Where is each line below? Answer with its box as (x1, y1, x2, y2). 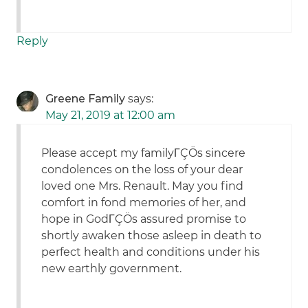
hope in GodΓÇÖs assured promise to (41, 212, 247, 226)
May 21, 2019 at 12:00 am (45, 109, 176, 122)
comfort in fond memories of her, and (41, 196, 247, 210)
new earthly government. (41, 262, 182, 276)
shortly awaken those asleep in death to (41, 229, 262, 243)
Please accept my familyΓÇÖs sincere (41, 146, 246, 160)
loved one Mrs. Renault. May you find (41, 179, 244, 193)
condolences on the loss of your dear (41, 163, 243, 177)
